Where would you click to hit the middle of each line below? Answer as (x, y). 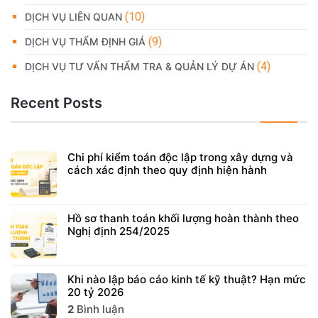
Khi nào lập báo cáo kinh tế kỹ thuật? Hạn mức (187, 279)
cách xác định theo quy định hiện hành (167, 170)
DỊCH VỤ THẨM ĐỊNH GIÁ (85, 41)
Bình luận (99, 309)
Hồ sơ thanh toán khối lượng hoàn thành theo (183, 218)
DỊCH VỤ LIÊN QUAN (73, 16)
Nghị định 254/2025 (119, 231)
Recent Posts (56, 103)
